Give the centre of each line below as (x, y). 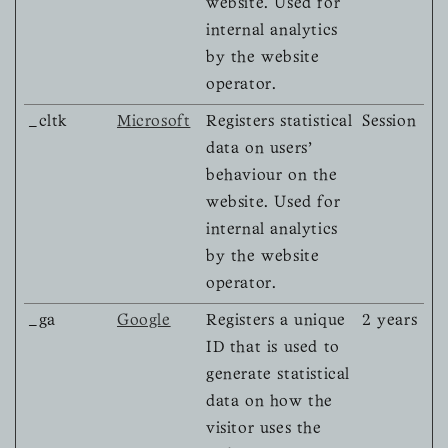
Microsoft (154, 122)
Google (144, 321)
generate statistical (278, 375)
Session (389, 122)
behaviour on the (272, 176)
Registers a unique (276, 321)
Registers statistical (279, 122)
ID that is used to (273, 348)
